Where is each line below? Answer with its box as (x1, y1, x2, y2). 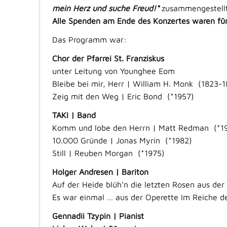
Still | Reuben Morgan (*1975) (52, 148, 165, 158)
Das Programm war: (52, 35, 127, 45)
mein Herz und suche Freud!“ (52, 4, 159, 13)
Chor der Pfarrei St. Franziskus (52, 54, 164, 63)
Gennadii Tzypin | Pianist (52, 211, 144, 221)
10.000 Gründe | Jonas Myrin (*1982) (52, 136, 192, 145)
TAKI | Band (52, 110, 96, 120)
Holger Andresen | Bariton (52, 167, 148, 177)
